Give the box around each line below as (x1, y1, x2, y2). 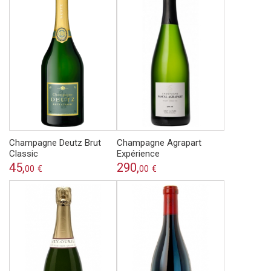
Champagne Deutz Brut (9, 137, 101, 149)
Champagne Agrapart (117, 137, 201, 149)
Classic (9, 148, 38, 160)
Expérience (117, 148, 160, 160)
